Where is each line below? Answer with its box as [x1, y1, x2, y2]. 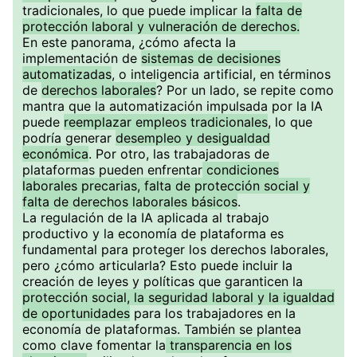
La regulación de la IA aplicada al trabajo [22, 210, 269, 226]
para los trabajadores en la [130, 305, 296, 321]
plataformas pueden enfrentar [22, 162, 202, 178]
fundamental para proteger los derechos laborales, [22, 241, 328, 257]
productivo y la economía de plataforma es [22, 226, 284, 241]
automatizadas [22, 66, 112, 82]
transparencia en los [166, 337, 292, 353]
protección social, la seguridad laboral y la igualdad [22, 289, 335, 305]
